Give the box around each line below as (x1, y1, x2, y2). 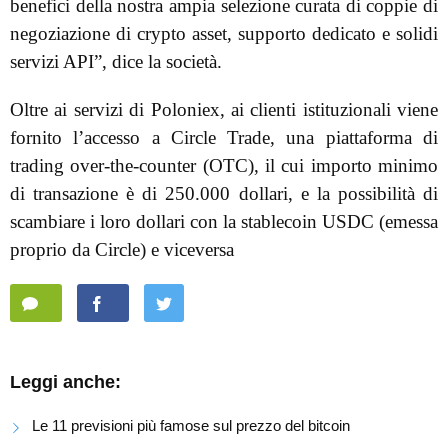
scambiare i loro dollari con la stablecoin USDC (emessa (10, 211, 438, 233)
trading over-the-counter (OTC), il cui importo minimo (10, 155, 438, 177)
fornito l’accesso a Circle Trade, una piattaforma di (10, 127, 438, 149)
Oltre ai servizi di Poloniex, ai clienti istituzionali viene (10, 99, 438, 121)
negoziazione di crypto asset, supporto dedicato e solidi (10, 23, 438, 45)
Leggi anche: (10, 372, 121, 393)
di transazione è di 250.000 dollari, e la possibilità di (10, 183, 438, 205)
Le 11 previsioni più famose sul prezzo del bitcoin (32, 417, 350, 435)
